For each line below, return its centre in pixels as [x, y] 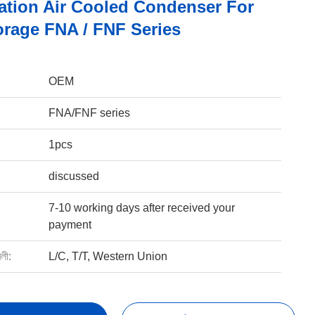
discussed [73, 176]
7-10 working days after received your [141, 208]
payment [70, 225]
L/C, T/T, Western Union [108, 256]
